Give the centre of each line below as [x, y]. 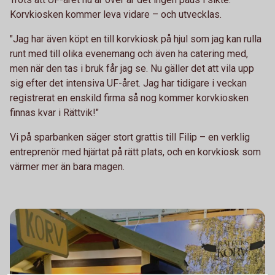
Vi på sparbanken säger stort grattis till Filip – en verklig [130, 137]
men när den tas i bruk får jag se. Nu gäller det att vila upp [132, 68]
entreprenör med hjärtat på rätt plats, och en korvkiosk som [135, 152]
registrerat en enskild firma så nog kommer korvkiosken [129, 98]
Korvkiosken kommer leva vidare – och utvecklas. [116, 14]
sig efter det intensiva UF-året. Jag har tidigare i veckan [128, 83]
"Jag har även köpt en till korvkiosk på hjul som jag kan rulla [136, 39]
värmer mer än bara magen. [67, 167]
